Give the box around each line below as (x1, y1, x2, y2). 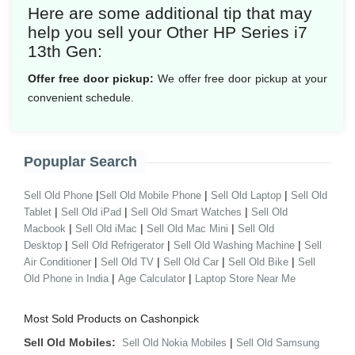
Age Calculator (118, 273, 185, 284)
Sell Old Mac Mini (147, 223, 228, 235)
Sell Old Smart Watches (131, 206, 242, 218)
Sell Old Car (163, 256, 219, 268)
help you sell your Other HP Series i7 (28, 23, 307, 41)
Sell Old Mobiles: (24, 336, 116, 349)
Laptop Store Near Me (195, 273, 296, 284)
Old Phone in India (24, 273, 109, 284)
